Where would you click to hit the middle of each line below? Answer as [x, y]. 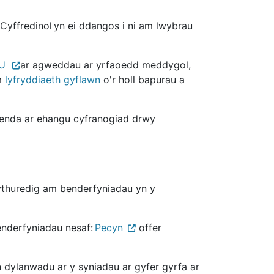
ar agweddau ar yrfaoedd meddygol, [106, 65]
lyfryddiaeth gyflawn [53, 79]
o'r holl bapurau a [143, 79]
